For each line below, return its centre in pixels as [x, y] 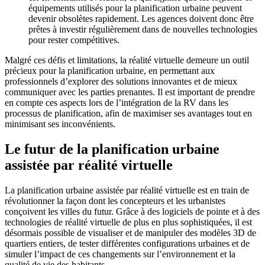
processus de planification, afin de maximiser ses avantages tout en [128, 114]
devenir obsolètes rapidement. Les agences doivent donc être [141, 19]
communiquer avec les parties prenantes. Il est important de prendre [130, 92]
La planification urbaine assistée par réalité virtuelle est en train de [127, 190]
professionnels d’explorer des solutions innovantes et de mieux [121, 82]
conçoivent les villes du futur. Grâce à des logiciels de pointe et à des [132, 211]
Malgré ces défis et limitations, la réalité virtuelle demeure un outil [127, 60]
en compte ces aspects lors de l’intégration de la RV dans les [117, 103]
